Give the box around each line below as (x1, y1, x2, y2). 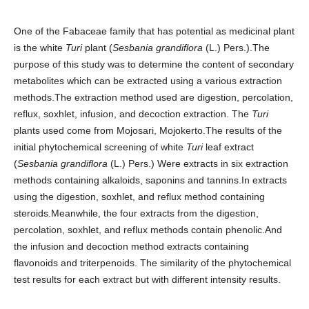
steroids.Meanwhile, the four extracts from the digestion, (13, 208, 259, 219)
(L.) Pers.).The (202, 42, 270, 54)
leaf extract (202, 141, 254, 153)
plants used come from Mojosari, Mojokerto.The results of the (13, 125, 282, 137)
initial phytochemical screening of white (13, 141, 186, 153)
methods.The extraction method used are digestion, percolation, (13, 92, 293, 103)
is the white (13, 42, 66, 54)
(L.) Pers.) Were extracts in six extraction (107, 158, 288, 170)
